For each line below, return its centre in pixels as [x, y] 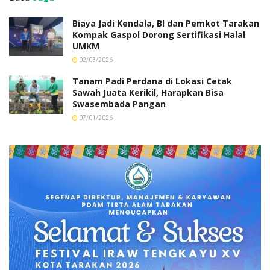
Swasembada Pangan [119, 104]
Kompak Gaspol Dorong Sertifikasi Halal [159, 34]
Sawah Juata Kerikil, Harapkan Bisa [148, 92]
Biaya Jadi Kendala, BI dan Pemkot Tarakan [166, 23]
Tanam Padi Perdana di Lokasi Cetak [152, 81]
